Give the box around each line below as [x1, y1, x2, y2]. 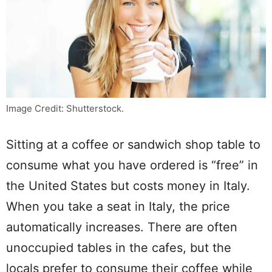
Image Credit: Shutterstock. [6, 102, 124, 114]
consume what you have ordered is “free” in [6, 157, 258, 172]
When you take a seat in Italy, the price [6, 199, 230, 214]
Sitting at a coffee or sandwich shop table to [6, 137, 260, 152]
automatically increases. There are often [6, 219, 237, 234]
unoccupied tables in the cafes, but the [6, 240, 231, 255]
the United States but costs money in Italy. [6, 178, 250, 193]
